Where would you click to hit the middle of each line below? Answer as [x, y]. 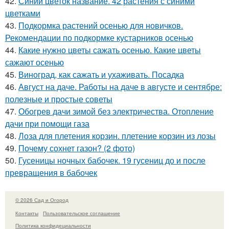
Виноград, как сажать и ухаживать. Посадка [101, 74]
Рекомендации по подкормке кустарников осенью [99, 37]
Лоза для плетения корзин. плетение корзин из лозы [117, 135]
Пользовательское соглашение [82, 213]
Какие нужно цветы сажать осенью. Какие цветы [110, 50]
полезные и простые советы [59, 99]
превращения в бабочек [51, 172]
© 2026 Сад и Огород [42, 200]
